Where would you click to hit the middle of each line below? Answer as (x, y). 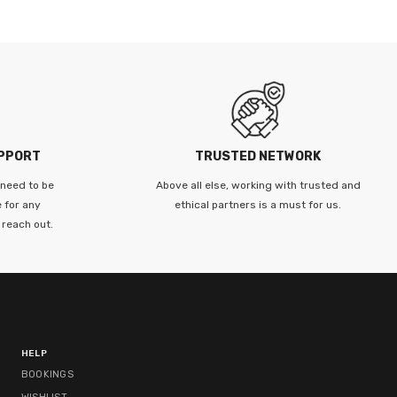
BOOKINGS (47, 374)
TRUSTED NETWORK (258, 156)
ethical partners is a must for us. (258, 204)
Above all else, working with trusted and (258, 185)
